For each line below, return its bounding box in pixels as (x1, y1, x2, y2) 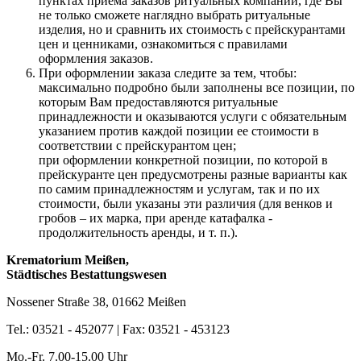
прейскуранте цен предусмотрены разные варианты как (39, 167, 347, 181)
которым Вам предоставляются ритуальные (39, 94, 278, 109)
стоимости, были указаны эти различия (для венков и (39, 196, 333, 210)
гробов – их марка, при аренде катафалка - (39, 210, 272, 225)
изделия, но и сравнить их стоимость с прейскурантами (39, 22, 346, 36)
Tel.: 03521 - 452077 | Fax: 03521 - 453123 (6, 322, 230, 336)
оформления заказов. (39, 51, 153, 65)
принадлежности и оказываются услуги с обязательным (39, 109, 346, 123)
